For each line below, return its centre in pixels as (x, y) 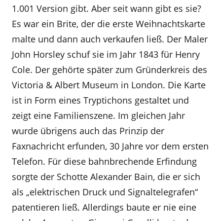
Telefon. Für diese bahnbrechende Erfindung (104, 161)
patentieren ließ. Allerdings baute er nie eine (104, 207)
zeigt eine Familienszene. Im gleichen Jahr (98, 115)
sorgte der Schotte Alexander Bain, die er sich (106, 177)
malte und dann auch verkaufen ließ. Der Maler (110, 39)
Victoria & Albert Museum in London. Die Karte (109, 85)
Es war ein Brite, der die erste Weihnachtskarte (109, 24)
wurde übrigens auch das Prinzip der (88, 131)
